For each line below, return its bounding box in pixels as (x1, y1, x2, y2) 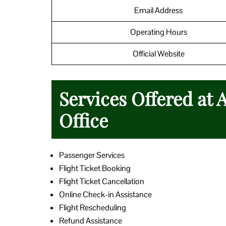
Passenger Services (59, 149, 125, 160)
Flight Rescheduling (59, 202, 126, 213)
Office (59, 107, 108, 132)
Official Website (132, 48, 185, 59)
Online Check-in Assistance (59, 189, 152, 200)
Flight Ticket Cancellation (59, 176, 144, 187)
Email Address (134, 5, 183, 16)
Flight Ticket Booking (59, 162, 131, 174)
